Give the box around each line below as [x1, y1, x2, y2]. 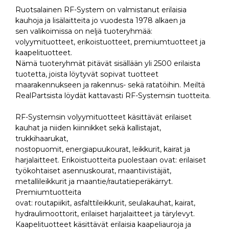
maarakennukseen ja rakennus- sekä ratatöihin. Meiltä [15, 80, 205, 90]
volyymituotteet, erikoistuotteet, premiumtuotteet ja [15, 37, 205, 47]
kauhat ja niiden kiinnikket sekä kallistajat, [15, 123, 161, 133]
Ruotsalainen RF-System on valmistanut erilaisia [15, 5, 187, 15]
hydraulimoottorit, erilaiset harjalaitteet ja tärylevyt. [15, 209, 195, 219]
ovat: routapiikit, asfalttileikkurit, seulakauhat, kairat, [15, 198, 195, 208]
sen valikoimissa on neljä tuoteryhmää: [15, 27, 152, 36]
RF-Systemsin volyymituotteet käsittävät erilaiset [15, 112, 192, 122]
